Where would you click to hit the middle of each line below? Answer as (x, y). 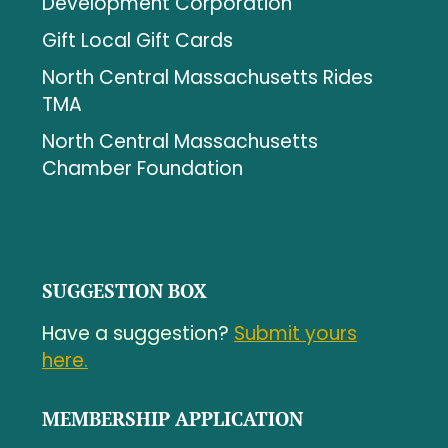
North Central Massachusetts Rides (207, 77)
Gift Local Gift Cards (137, 40)
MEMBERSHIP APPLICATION (172, 418)
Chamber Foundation (142, 168)
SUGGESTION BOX (124, 290)
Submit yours (295, 333)
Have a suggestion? (137, 333)
